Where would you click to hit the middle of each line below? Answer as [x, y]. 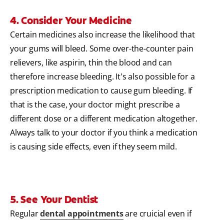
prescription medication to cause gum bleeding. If [101, 91]
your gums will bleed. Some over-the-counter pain [102, 49]
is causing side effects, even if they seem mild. [93, 147]
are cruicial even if [157, 214]
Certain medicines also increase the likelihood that [102, 35]
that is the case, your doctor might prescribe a [95, 105]
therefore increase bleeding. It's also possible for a [102, 77]
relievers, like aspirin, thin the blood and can [91, 63]
